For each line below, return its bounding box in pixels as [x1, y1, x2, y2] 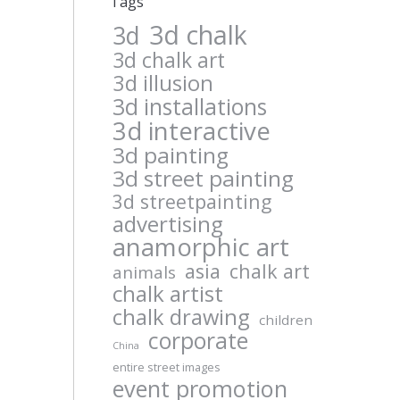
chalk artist [112, 279, 223, 308]
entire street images [112, 359, 221, 375]
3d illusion [112, 69, 213, 97]
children [258, 311, 312, 329]
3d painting [112, 140, 229, 170]
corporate [147, 326, 248, 355]
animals [112, 261, 176, 284]
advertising [112, 209, 223, 238]
